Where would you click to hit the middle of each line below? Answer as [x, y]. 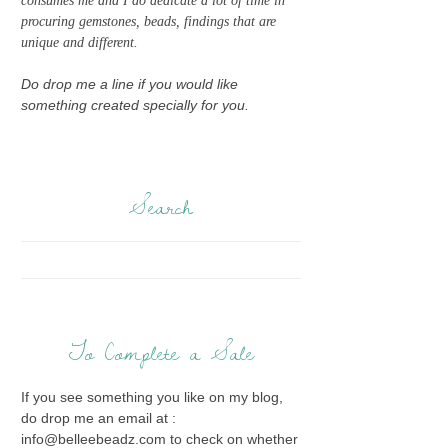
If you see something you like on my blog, [152, 397]
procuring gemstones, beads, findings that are [148, 21]
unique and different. [79, 42]
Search [161, 206]
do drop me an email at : [98, 418]
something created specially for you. [135, 105]
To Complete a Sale [161, 352]
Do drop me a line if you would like [129, 84]
